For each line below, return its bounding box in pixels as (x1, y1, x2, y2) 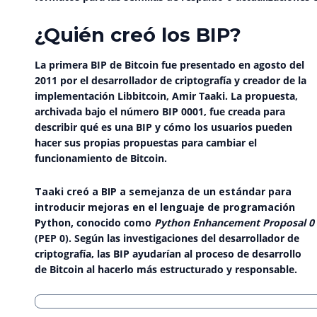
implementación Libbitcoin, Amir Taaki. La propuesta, (35, 89, 298, 103)
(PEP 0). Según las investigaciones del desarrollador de (35, 231, 299, 245)
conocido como (74, 215, 154, 229)
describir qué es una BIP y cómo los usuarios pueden (35, 120, 292, 134)
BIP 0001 (162, 105, 204, 119)
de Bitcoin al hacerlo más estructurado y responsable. (35, 262, 297, 276)
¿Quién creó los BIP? (35, 23, 241, 47)
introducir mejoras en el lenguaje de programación (35, 200, 295, 214)
